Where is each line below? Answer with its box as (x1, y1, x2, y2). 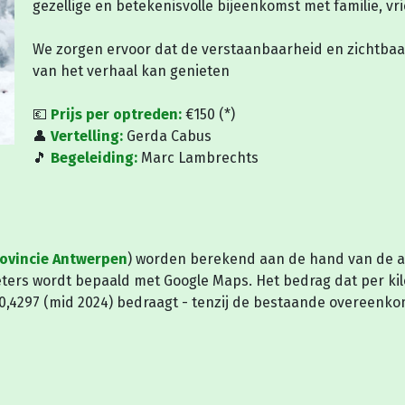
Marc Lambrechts (137, 149, 259, 167)
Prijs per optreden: (51, 106, 182, 124)
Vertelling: (51, 127, 123, 146)
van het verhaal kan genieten (33, 62, 230, 80)
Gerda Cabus (123, 127, 212, 146)
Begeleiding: (51, 149, 137, 167)
